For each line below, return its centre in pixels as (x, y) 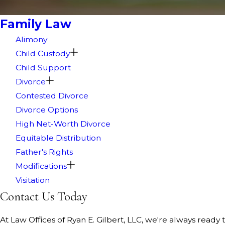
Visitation (33, 180)
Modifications (41, 166)
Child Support (43, 67)
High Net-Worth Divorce (63, 124)
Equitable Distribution (59, 138)
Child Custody (43, 53)
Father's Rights (44, 152)
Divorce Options (47, 109)
